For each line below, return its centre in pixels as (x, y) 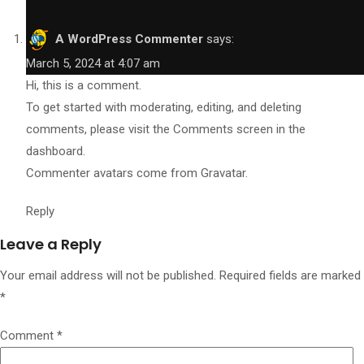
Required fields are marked (290, 275)
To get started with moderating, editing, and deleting (164, 107)
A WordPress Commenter (129, 39)
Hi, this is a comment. (84, 85)
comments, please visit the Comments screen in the (166, 129)
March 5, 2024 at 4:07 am (93, 63)
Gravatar (223, 173)
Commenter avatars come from (113, 173)
